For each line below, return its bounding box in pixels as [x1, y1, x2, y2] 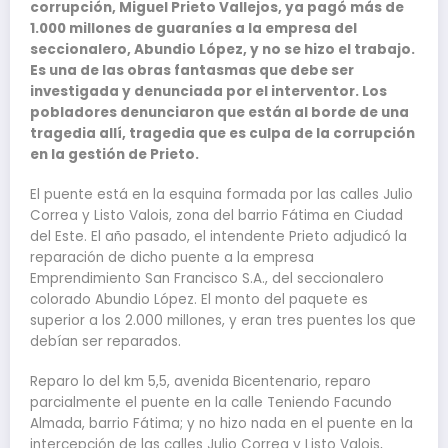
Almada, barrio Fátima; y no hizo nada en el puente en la [30, 414, 413, 434]
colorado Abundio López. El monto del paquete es [30, 290, 368, 310]
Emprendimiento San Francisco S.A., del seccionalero [30, 269, 384, 289]
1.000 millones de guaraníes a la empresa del [30, 18, 357, 38]
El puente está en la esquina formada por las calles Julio [30, 185, 413, 205]
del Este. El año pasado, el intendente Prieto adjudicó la [30, 227, 407, 247]
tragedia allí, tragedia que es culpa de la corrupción [30, 123, 415, 143]
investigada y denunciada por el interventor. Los [30, 81, 387, 101]
